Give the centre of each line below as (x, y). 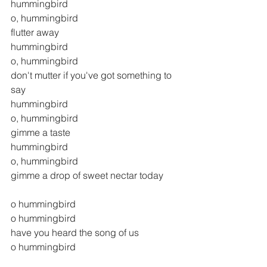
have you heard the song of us (76, 233)
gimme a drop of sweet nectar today (87, 176)
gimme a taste (41, 133)
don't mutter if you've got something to (92, 75)
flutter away (35, 32)
